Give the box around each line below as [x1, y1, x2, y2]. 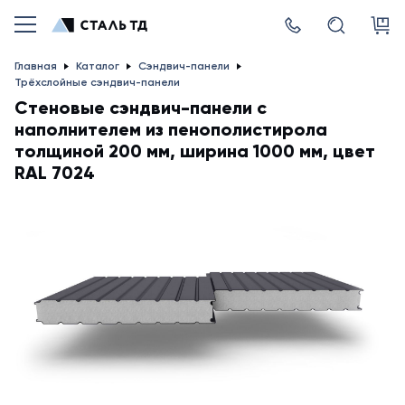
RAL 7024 [14, 162, 99, 184]
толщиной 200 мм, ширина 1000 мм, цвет [14, 140, 375, 162]
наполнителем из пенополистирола [14, 118, 327, 140]
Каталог [76, 60, 119, 72]
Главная [14, 60, 57, 72]
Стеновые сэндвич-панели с [14, 97, 267, 118]
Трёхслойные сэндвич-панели [14, 76, 180, 89]
